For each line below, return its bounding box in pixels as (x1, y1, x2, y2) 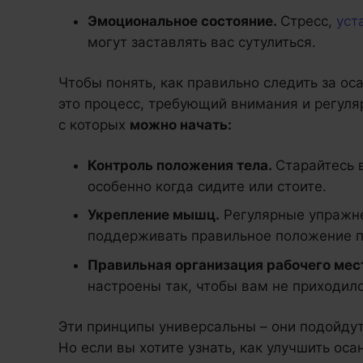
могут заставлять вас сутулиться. (88, 33, 316, 50)
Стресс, (280, 12, 336, 29)
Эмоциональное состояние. (88, 12, 280, 29)
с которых (58, 116, 130, 133)
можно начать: (130, 116, 232, 133)
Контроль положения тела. (88, 156, 275, 173)
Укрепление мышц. (88, 207, 220, 224)
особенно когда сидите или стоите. (88, 177, 327, 194)
